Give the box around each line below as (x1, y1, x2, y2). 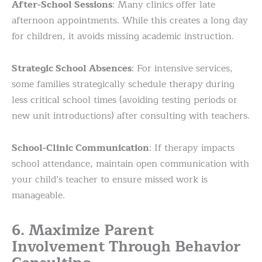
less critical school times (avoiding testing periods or (12, 92, 237, 108)
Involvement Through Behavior (12, 235, 240, 260)
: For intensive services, (132, 61, 233, 77)
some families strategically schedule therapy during (12, 77, 235, 92)
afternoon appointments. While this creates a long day (12, 13, 248, 29)
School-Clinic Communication (12, 140, 149, 156)
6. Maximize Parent (12, 218, 154, 243)
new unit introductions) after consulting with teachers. (12, 108, 250, 124)
